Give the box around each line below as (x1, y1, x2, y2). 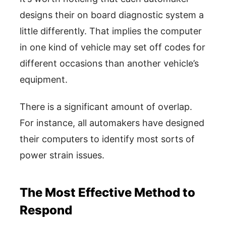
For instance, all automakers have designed (20, 117, 204, 128)
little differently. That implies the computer (20, 25, 202, 36)
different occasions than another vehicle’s (20, 58, 199, 69)
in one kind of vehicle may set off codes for (20, 41, 205, 52)
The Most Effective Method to (20, 185, 195, 200)
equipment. (20, 74, 68, 85)
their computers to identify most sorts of (20, 133, 195, 144)
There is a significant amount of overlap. (20, 101, 192, 112)
